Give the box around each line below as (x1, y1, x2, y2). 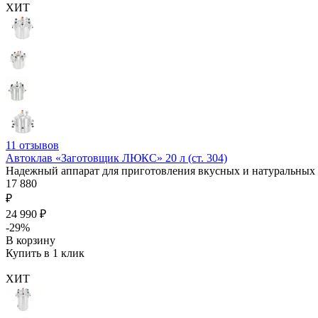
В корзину (6, 234, 55, 246)
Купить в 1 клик (6, 246, 84, 259)
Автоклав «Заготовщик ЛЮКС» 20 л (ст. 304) (6, 151, 227, 164)
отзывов (19, 138, 59, 151)
